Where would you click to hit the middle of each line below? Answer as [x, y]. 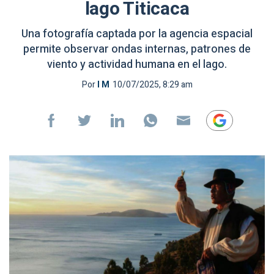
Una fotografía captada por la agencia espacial [137, 34]
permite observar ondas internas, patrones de [137, 49]
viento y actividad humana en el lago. [137, 65]
